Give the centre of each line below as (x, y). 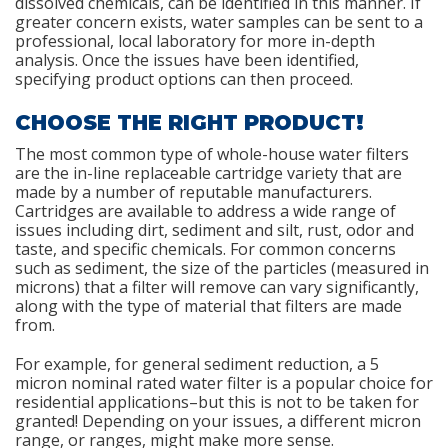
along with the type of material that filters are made (208, 305)
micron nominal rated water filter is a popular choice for (224, 382)
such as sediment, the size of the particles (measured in (222, 267)
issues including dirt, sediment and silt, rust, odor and (214, 229)
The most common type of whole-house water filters (212, 153)
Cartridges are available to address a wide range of (205, 210)
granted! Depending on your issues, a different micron (218, 420)
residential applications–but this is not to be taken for (217, 401)
